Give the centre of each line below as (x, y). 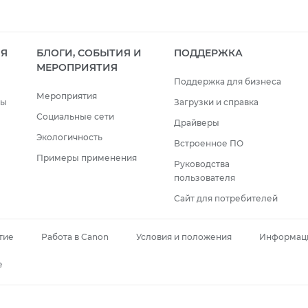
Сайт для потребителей (225, 198)
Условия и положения (184, 236)
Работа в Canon (75, 236)
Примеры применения (87, 157)
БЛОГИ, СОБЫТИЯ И (89, 53)
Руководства (201, 164)
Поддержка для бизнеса (227, 81)
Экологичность (69, 137)
